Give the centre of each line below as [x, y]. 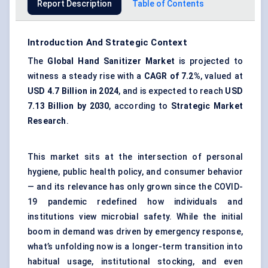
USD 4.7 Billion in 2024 [73, 91]
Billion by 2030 [79, 106]
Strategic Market [205, 106]
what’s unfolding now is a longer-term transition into [135, 247]
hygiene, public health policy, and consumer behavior [135, 172]
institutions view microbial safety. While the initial [135, 217]
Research [47, 121]
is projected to [208, 61]
